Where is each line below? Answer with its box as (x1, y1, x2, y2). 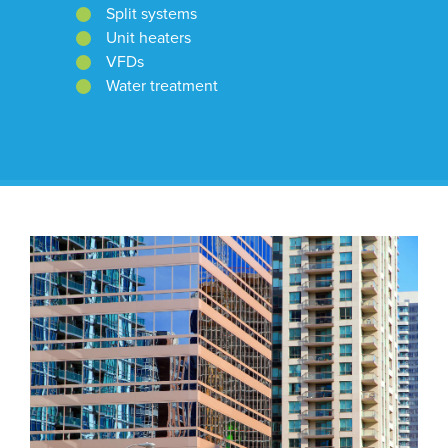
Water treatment (106, 75, 218, 96)
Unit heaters (106, 27, 191, 48)
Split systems (106, 3, 197, 24)
